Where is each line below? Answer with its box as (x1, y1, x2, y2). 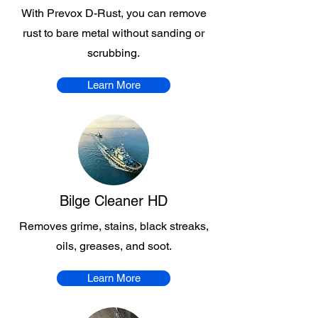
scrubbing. (87, 46, 140, 60)
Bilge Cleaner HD (60, 192, 168, 209)
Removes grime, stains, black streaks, (18, 219, 209, 233)
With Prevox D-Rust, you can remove (21, 6, 207, 20)
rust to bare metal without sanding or (23, 26, 204, 40)
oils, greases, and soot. (55, 239, 172, 253)
